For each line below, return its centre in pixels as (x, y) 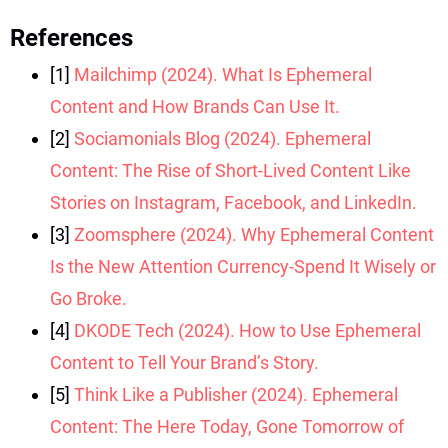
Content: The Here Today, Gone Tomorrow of (227, 426)
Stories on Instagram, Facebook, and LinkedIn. (233, 202)
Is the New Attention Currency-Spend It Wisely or (243, 266)
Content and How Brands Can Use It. (195, 106)
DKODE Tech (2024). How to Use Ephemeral (247, 330)
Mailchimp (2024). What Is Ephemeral (223, 74)
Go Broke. (88, 298)
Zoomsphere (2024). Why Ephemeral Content (254, 234)
